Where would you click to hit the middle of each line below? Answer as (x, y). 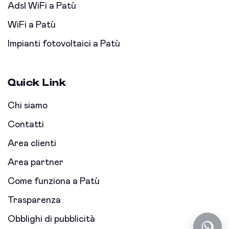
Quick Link (37, 83)
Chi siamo (28, 106)
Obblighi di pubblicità (51, 220)
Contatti (26, 125)
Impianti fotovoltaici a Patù (64, 44)
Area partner (36, 163)
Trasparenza (34, 201)
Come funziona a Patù (54, 182)
